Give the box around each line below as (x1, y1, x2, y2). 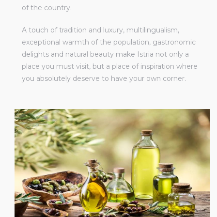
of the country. (22, 3, 72, 12)
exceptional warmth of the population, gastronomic (22, 37, 196, 46)
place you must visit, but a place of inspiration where (22, 62, 198, 71)
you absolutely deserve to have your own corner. (22, 74, 186, 83)
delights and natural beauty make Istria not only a (22, 49, 189, 59)
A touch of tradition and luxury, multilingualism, (22, 25, 179, 34)
